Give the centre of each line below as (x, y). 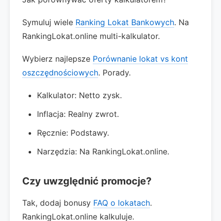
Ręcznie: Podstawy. (73, 133)
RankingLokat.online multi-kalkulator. (91, 36)
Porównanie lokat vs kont (140, 59)
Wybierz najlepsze (57, 59)
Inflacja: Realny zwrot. (78, 114)
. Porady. (114, 73)
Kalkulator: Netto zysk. (79, 95)
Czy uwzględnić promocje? (87, 181)
